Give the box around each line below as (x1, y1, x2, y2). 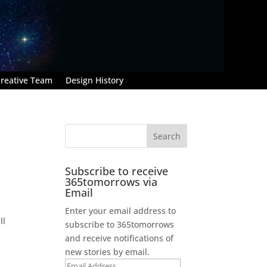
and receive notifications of (65, 232, 174, 244)
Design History (66, 74, 123, 86)
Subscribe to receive (65, 163, 169, 178)
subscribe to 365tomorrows (65, 218, 175, 230)
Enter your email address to (65, 204, 176, 216)
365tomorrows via (65, 174, 158, 189)
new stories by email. (65, 246, 150, 257)
